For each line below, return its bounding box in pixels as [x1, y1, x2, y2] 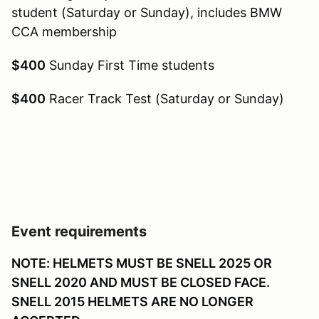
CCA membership [11, 23, 117, 39]
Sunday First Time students [46, 57, 214, 73]
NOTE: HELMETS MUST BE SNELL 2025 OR [11, 255, 272, 271]
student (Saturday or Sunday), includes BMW [11, 4, 282, 20]
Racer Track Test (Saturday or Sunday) [46, 90, 284, 106]
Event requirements [11, 222, 147, 240]
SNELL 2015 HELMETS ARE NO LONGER [11, 293, 253, 309]
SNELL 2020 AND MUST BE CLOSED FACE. [11, 274, 270, 290]
